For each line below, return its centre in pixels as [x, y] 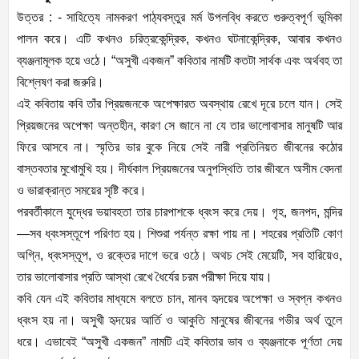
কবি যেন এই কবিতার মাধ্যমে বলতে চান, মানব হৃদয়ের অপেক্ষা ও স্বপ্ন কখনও [179, 299]
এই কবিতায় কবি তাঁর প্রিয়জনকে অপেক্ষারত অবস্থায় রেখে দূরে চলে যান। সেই [179, 104]
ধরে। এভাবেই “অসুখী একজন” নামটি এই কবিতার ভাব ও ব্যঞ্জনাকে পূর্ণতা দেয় [179, 342]
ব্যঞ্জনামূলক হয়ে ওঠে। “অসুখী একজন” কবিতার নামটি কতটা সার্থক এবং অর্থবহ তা [179, 61]
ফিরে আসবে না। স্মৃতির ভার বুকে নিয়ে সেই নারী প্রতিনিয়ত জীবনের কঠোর [179, 147]
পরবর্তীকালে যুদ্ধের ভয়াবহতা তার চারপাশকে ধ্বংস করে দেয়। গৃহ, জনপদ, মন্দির [179, 212]
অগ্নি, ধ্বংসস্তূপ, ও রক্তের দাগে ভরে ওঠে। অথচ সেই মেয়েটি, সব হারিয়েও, [179, 256]
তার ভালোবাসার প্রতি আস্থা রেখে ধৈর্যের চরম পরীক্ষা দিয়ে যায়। [145, 277]
